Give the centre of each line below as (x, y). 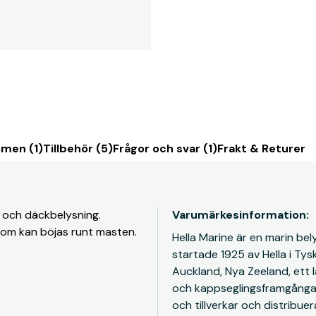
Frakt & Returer (261, 148)
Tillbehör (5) (78, 148)
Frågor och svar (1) (165, 148)
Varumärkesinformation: (241, 215)
